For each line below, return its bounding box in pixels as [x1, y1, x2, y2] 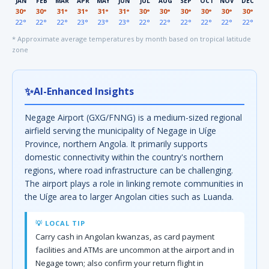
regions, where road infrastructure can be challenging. [25, 165, 233, 176]
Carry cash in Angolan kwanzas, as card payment [35, 231, 214, 242]
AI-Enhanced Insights [34, 84, 134, 98]
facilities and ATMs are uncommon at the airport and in [35, 244, 234, 255]
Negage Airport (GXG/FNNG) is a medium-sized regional [25, 112, 242, 123]
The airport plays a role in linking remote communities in [25, 178, 243, 189]
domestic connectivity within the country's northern [25, 151, 223, 163]
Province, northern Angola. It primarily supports [25, 138, 208, 150]
